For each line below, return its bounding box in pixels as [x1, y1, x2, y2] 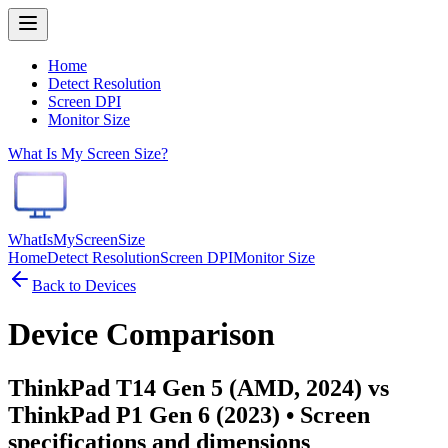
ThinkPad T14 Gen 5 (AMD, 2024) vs [8, 374, 389, 401]
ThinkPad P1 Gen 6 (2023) [8, 401, 280, 428]
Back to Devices [32, 277, 136, 294]
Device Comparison [8, 316, 275, 353]
